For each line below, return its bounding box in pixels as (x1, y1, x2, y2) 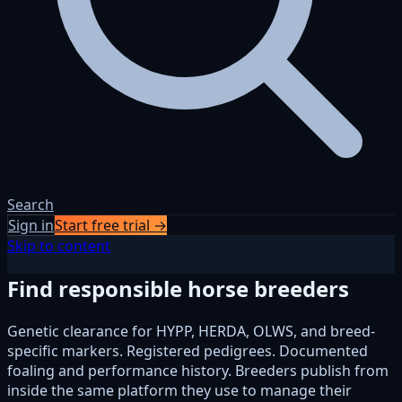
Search (7, 195, 54, 214)
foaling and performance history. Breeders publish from (7, 360, 389, 380)
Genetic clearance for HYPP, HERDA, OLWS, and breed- (7, 320, 375, 341)
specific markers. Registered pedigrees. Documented (7, 340, 368, 361)
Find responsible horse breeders (7, 273, 349, 303)
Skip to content (7, 236, 110, 256)
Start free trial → (55, 215, 167, 235)
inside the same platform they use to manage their (7, 380, 352, 400)
